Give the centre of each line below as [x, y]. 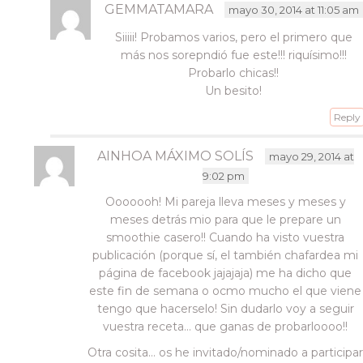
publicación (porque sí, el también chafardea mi [226, 255]
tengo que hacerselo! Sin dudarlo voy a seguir [225, 309]
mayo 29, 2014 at [311, 156]
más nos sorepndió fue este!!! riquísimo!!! [233, 55]
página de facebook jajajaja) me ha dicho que [226, 273]
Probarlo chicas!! [234, 73]
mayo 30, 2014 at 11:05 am [293, 10]
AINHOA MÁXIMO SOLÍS [175, 156]
